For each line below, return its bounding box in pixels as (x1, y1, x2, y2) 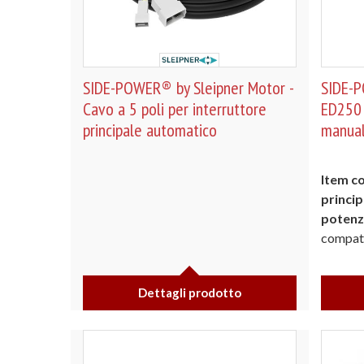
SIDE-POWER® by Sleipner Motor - (83, 76, 293, 99)
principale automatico (83, 119, 217, 141)
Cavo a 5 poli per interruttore (83, 97, 266, 120)
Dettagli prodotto (137, 285, 241, 300)
